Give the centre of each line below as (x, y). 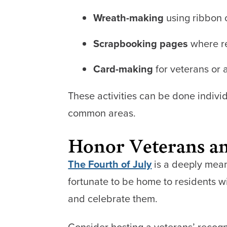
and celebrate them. (113, 199)
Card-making (123, 69)
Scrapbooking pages (141, 43)
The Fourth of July (110, 164)
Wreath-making (129, 18)
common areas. (102, 112)
